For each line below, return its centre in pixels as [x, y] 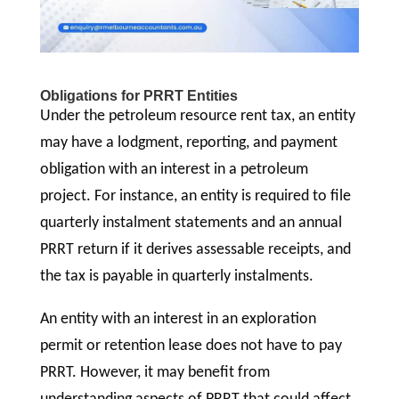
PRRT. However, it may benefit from [155, 373]
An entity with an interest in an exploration [178, 320]
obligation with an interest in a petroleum [174, 170]
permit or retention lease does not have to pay [191, 346]
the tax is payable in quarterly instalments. [178, 277]
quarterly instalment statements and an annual [191, 224]
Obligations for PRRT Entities [138, 96]
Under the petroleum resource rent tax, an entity [197, 117]
